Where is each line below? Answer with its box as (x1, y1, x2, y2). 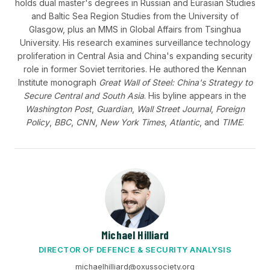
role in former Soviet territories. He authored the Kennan (24, 64, 246, 74)
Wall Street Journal (137, 104, 211, 114)
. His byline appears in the (144, 90, 246, 101)
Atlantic (169, 117, 199, 127)
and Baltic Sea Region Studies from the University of (31, 11, 239, 21)
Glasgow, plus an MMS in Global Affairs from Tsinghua (29, 24, 241, 34)
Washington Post (25, 104, 92, 114)
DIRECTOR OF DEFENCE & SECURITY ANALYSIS (38, 245, 232, 254)
